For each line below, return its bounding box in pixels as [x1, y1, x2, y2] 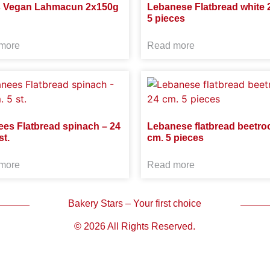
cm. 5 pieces [147, 133, 204, 143]
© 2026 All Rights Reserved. [74, 221, 196, 232]
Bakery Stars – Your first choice [68, 198, 202, 209]
